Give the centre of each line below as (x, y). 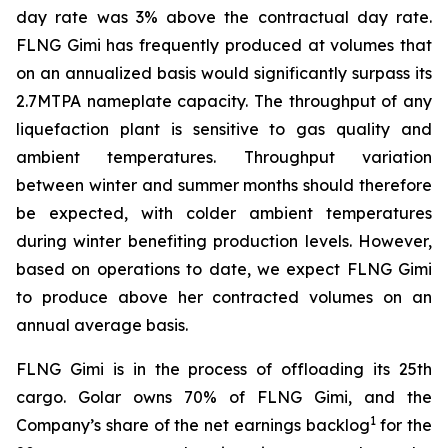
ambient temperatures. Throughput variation (224, 157)
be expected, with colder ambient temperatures (224, 213)
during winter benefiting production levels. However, (224, 241)
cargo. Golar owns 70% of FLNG (165, 397)
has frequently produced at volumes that (266, 45)
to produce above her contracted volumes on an (224, 297)
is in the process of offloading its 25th (268, 369)
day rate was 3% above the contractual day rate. (224, 17)
